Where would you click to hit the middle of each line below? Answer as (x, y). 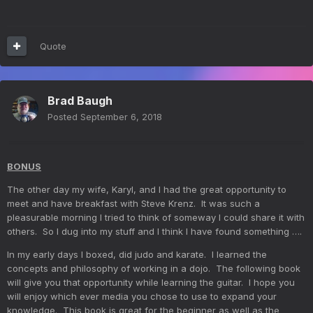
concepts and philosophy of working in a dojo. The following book (154, 268)
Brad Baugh (80, 100)
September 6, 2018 (121, 116)
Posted (64, 116)
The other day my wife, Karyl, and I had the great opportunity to (147, 189)
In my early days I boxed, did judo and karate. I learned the (137, 254)
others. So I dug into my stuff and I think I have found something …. (154, 231)
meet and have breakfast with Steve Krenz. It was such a (133, 203)
